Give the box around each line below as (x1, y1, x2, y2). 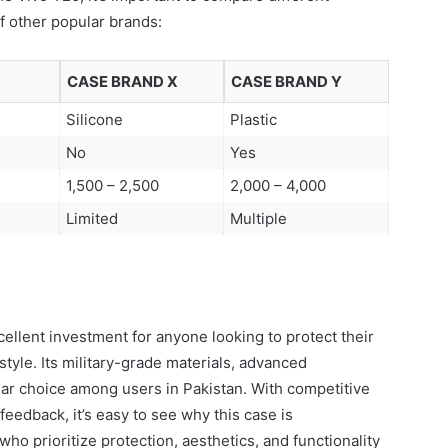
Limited (66, 208, 118, 228)
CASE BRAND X (67, 71, 178, 91)
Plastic (230, 109, 277, 129)
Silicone (66, 109, 123, 129)
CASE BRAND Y (231, 71, 342, 91)
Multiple (230, 208, 287, 228)
